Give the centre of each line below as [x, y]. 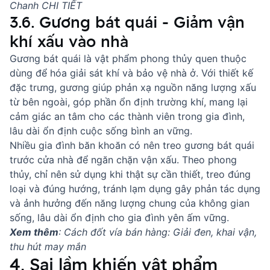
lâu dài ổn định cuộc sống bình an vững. [101, 131]
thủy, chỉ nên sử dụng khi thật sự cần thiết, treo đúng [130, 174]
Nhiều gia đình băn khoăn [69, 145]
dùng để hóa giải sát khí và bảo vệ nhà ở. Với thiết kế [131, 73]
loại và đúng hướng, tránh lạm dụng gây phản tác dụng [135, 189]
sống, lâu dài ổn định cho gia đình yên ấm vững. [119, 218]
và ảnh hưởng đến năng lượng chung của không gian [130, 203]
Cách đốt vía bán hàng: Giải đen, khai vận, [160, 232]
